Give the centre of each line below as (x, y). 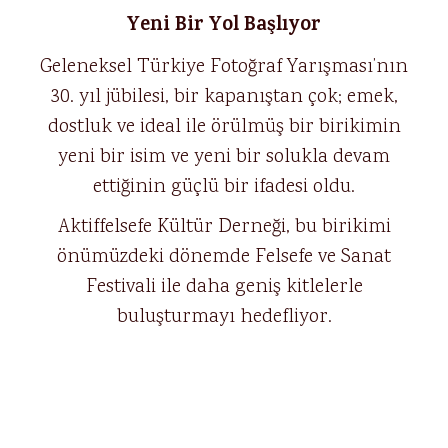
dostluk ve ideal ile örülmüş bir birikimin (224, 127)
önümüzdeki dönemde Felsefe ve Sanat (224, 257)
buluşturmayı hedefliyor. (224, 317)
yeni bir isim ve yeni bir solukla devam (224, 157)
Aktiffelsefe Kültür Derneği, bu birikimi (224, 227)
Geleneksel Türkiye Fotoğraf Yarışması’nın (224, 67)
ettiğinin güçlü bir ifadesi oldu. (224, 187)
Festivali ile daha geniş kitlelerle (224, 287)
